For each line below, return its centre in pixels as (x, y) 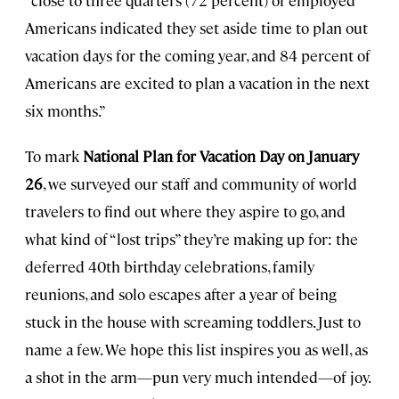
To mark (54, 156)
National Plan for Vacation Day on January (221, 156)
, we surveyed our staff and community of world (200, 184)
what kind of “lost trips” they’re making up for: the (191, 239)
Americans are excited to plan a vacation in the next (197, 83)
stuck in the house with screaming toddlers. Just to (193, 322)
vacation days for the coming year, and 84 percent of (198, 56)
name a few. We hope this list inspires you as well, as (196, 350)
